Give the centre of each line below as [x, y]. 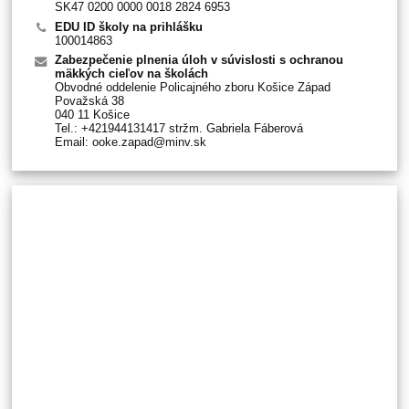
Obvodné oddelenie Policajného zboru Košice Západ [192, 88]
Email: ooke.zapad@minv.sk [130, 142]
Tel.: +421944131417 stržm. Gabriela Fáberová [178, 129]
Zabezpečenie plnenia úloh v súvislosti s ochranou [199, 60]
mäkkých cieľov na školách [131, 74]
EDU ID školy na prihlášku [128, 26]
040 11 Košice [92, 115]
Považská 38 [89, 101]
